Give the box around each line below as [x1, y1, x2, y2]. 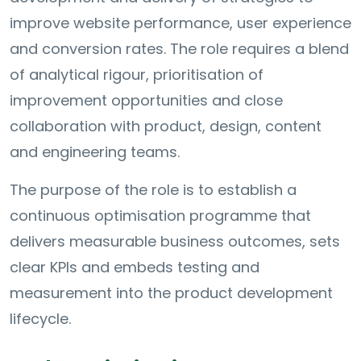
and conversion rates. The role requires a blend [10, 39, 349, 60]
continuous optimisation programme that [10, 205, 311, 226]
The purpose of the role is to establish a [10, 180, 297, 201]
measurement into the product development [10, 283, 333, 304]
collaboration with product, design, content [10, 116, 322, 137]
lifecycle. [10, 309, 71, 330]
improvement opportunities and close [10, 90, 283, 111]
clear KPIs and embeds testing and [10, 257, 259, 278]
